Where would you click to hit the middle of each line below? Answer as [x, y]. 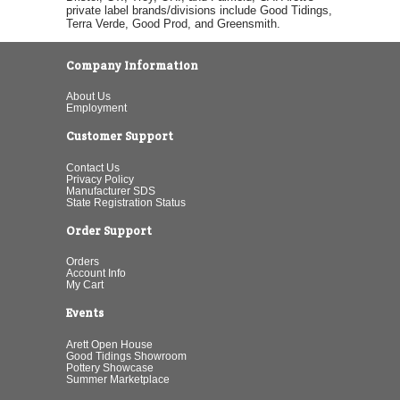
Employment [96, 108]
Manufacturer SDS [111, 190]
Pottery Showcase [110, 367]
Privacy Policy [100, 179]
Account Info [96, 273]
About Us [88, 96]
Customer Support [120, 137]
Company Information [132, 65]
